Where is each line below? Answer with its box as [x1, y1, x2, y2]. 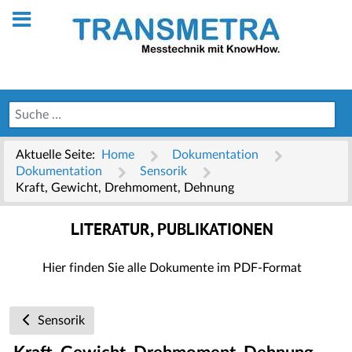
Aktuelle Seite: [16, 148, 101, 161]
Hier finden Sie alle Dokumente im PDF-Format [42, 262, 302, 274]
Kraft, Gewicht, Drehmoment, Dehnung [16, 181, 234, 194]
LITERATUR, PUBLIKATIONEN [71, 221, 273, 241]
